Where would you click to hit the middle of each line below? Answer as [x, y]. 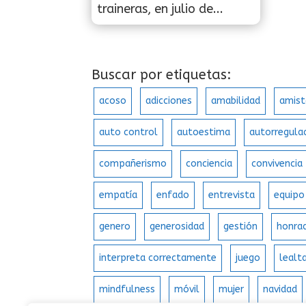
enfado [173, 195]
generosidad [177, 227]
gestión [241, 227]
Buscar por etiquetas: [162, 75]
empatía [119, 195]
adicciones [169, 101]
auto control [129, 133]
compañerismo [133, 164]
